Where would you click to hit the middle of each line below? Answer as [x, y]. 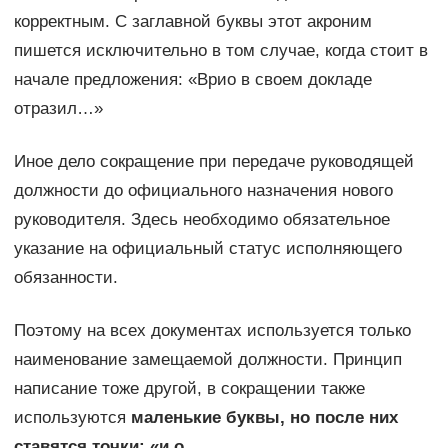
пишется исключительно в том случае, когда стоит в [220, 51]
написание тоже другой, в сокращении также [189, 389]
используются [72, 418]
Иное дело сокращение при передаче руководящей [213, 162]
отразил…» [58, 109]
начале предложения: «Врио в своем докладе [192, 80]
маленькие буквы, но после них [264, 418]
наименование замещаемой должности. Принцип [207, 360]
